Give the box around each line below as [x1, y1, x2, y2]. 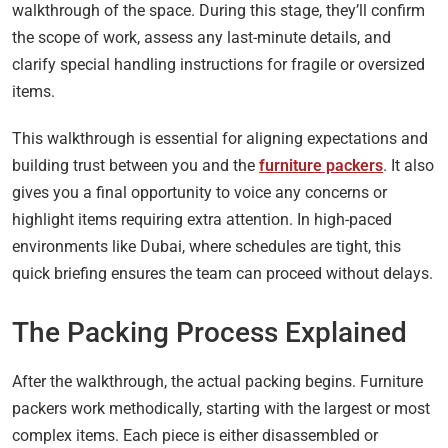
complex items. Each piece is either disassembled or [12, 425, 378, 445]
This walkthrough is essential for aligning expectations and [12, 128, 428, 148]
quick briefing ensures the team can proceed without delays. [12, 263, 433, 283]
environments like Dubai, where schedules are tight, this [12, 236, 401, 256]
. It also [383, 155, 434, 175]
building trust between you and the [12, 155, 259, 175]
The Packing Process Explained [12, 315, 407, 349]
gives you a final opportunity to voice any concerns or [12, 182, 387, 202]
